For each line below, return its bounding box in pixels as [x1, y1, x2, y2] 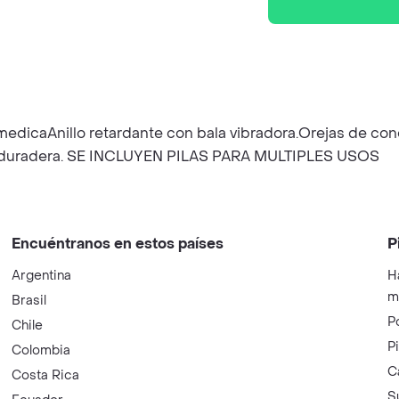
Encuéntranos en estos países [12, 234, 224, 253]
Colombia [12, 342, 71, 359]
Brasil [12, 292, 47, 309]
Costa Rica [12, 367, 80, 384]
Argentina [12, 267, 72, 284]
